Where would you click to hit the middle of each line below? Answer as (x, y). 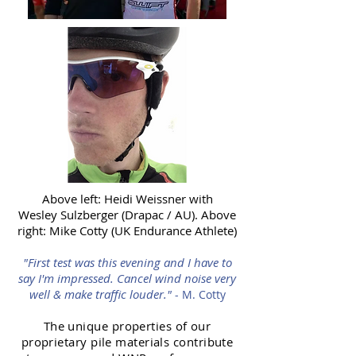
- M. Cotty (200, 295)
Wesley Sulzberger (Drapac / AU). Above (127, 215)
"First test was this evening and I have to (127, 263)
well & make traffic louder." (102, 294)
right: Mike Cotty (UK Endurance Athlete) (127, 231)
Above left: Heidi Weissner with (127, 199)
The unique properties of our (127, 326)
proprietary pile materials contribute (127, 342)
